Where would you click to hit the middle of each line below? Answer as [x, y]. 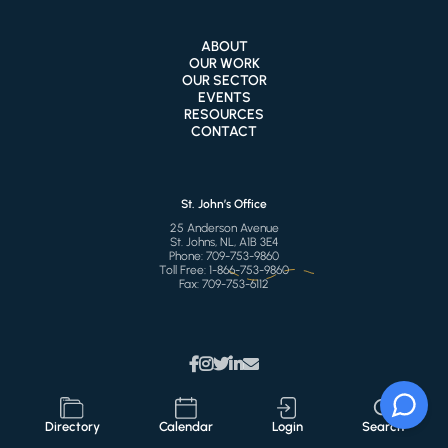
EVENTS [224, 97]
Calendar [185, 426]
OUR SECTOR [224, 80]
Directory [72, 426]
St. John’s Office [224, 203]
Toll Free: [184, 269]
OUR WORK [224, 63]
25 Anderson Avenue [224, 227]
